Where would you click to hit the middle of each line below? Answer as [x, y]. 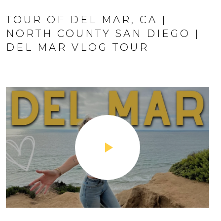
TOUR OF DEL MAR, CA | [86, 20]
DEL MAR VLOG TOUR [77, 47]
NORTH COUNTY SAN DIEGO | [103, 34]
